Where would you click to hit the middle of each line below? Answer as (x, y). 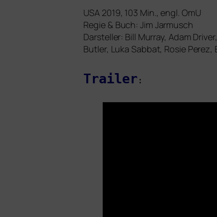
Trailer (110, 79)
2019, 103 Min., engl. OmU (151, 13)
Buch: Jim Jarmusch (153, 25)
